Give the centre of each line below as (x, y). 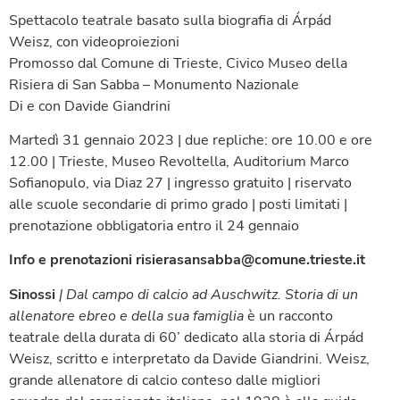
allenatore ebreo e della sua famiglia (128, 316)
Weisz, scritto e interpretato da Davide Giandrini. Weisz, (189, 358)
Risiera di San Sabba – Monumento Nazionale (154, 84)
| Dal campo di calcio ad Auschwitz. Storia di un (207, 294)
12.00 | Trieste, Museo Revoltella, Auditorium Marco (179, 161)
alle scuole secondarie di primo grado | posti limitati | (178, 204)
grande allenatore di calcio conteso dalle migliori (165, 380)
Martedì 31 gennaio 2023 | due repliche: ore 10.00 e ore (191, 140)
